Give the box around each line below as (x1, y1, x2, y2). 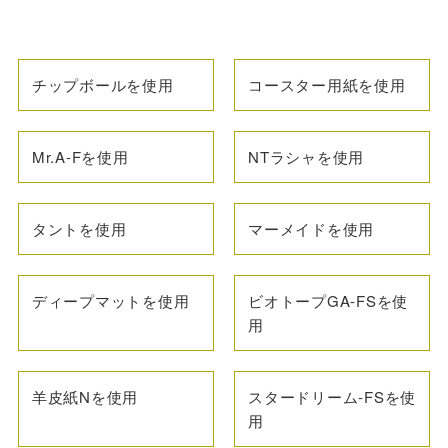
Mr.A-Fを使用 (31, 145, 129, 167)
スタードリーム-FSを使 (248, 385, 416, 407)
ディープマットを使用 (31, 289, 190, 311)
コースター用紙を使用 (248, 73, 406, 95)
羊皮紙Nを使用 (31, 385, 139, 407)
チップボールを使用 (31, 73, 174, 95)
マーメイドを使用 (248, 217, 374, 239)
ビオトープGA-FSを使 (248, 289, 408, 311)
